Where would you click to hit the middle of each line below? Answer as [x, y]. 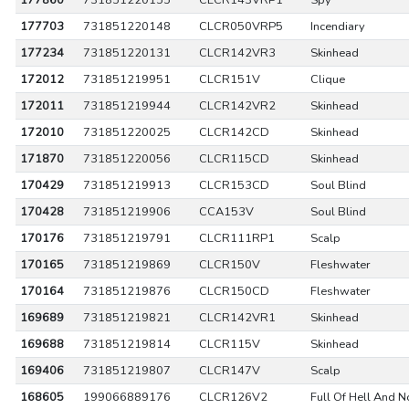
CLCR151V [229, 79]
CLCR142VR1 [237, 318]
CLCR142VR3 [237, 53]
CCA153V [226, 212]
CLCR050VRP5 [241, 26]
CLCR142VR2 [237, 106]
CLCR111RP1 [236, 238]
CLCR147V [229, 371]
